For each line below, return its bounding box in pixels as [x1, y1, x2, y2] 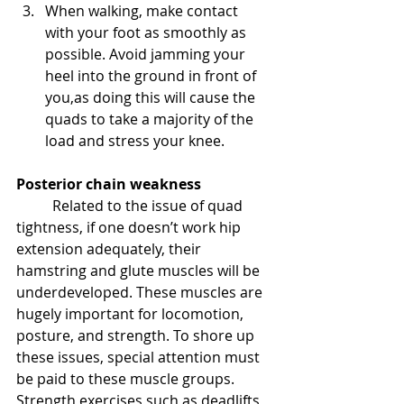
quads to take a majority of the [45, 109, 257, 129]
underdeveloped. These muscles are [16, 282, 266, 302]
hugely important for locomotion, [16, 304, 247, 324]
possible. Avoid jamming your [45, 44, 249, 64]
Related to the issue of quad [52, 196, 246, 216]
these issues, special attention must [16, 347, 263, 367]
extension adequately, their [16, 239, 205, 259]
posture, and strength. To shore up [16, 326, 258, 345]
